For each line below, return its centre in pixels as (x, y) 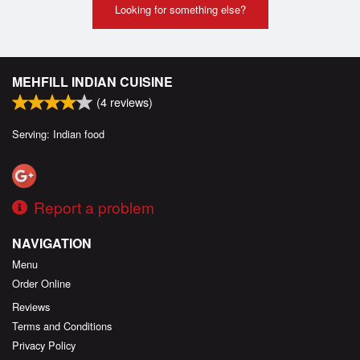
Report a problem (94, 207)
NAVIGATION (52, 243)
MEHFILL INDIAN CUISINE (92, 81)
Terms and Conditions (62, 325)
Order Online (41, 283)
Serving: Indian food (58, 133)
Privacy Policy (44, 345)
